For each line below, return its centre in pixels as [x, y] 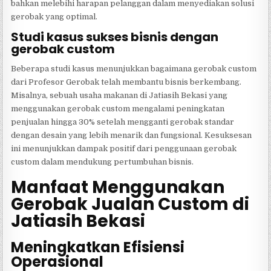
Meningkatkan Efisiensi [98, 247]
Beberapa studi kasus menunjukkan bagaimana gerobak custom [134, 69]
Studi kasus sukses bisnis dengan [115, 37]
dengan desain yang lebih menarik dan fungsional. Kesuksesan [132, 135]
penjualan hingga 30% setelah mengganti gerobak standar [123, 122]
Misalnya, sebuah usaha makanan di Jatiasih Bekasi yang [119, 96]
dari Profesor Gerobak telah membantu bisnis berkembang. [126, 82]
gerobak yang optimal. [54, 17]
